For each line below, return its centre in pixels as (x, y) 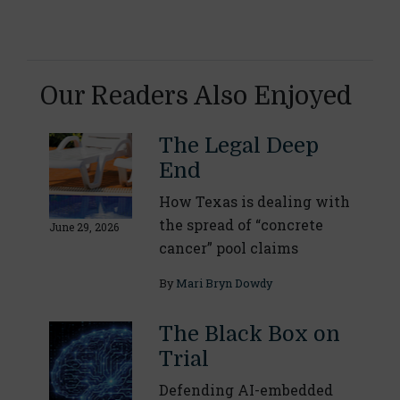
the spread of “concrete (241, 225)
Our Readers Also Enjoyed (196, 97)
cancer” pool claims (228, 248)
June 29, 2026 (84, 227)
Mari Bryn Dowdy (224, 283)
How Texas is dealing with (254, 202)
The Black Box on (249, 334)
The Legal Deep (238, 146)
